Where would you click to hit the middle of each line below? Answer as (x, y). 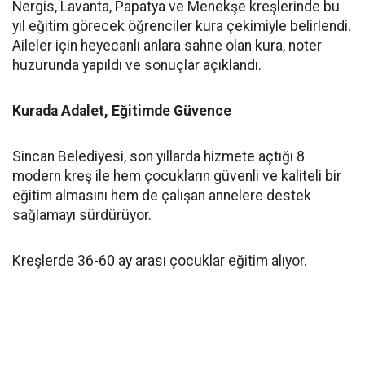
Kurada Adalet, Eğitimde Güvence (122, 111)
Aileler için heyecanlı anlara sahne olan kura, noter (167, 46)
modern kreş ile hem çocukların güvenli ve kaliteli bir (177, 176)
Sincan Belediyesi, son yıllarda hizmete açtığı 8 (158, 156)
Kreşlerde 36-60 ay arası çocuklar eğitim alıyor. (160, 261)
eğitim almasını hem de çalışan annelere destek (162, 196)
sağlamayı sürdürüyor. (82, 215)
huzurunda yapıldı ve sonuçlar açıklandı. (137, 65)
